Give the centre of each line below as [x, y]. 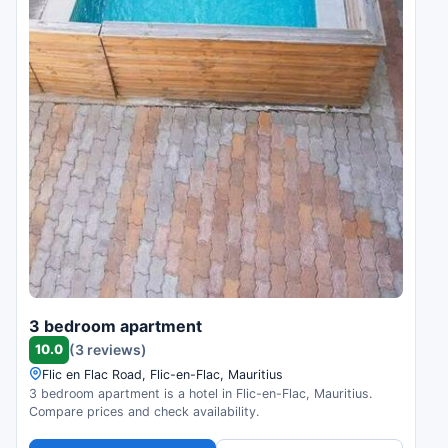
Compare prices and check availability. [144, 411]
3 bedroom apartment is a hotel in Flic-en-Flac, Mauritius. [200, 393]
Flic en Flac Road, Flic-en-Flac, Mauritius [162, 374]
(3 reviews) [108, 350]
